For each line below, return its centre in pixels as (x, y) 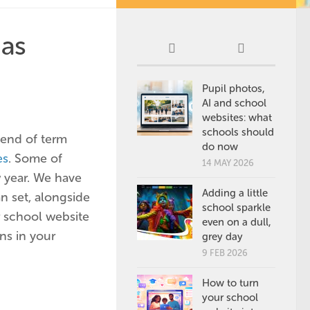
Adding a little (235, 193)
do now (220, 147)
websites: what (237, 118)
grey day (222, 237)
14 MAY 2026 (228, 163)
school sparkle (236, 208)
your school (230, 298)
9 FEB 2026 (225, 253)
